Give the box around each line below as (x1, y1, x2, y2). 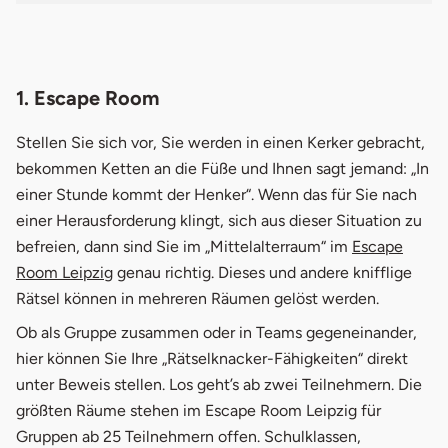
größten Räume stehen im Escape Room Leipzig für (16, 400, 381, 420)
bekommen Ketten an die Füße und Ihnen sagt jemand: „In (16, 158, 429, 178)
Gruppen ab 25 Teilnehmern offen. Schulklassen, (16, 426, 361, 446)
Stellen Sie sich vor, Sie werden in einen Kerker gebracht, (16, 132, 425, 152)
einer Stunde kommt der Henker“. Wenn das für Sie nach (16, 184, 417, 204)
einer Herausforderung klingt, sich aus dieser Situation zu (16, 210, 422, 230)
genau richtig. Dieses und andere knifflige (113, 262, 412, 282)
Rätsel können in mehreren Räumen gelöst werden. (16, 288, 379, 308)
